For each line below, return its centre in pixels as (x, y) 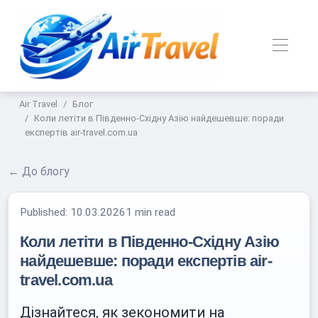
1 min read (151, 212)
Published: (45, 212)
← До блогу (39, 171)
